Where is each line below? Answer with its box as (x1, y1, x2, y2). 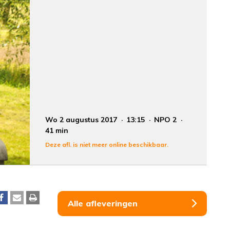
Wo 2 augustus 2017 (45, 114, 120, 124)
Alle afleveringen (68, 198, 138, 208)
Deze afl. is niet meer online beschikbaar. (45, 140, 169, 148)
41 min (45, 125, 69, 135)
